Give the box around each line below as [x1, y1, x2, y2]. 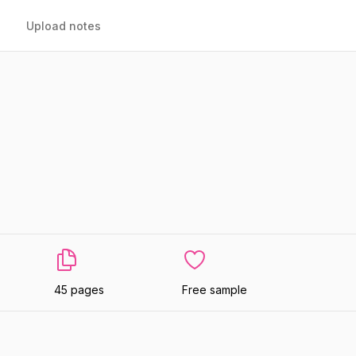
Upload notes [26, 19, 101, 33]
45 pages [53, 283, 104, 296]
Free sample [182, 283, 248, 296]
